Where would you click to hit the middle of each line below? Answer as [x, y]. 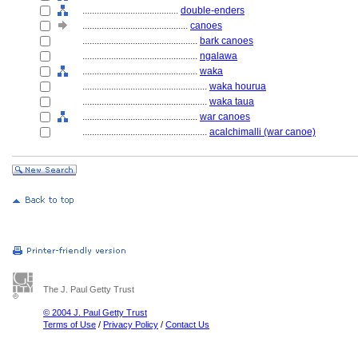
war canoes [225, 117]
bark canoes [227, 41]
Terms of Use [70, 324]
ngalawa [219, 56]
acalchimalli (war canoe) [263, 132]
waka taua [232, 101]
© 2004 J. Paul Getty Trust [95, 312]
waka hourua [238, 86]
